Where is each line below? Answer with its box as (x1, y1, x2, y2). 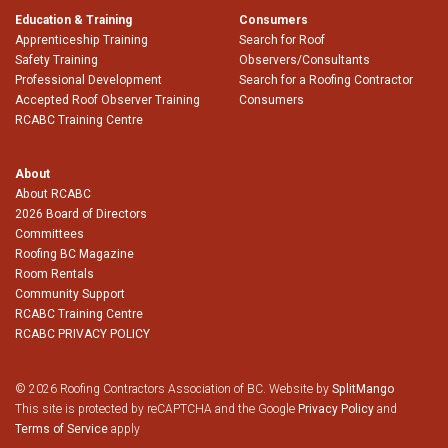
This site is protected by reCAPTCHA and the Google (15, 401, 298, 416)
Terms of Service (15, 421, 108, 436)
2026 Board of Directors (15, 207, 147, 222)
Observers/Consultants (239, 53, 370, 68)
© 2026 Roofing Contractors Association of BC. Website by (15, 381, 332, 396)
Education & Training (15, 13, 132, 28)
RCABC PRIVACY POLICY (15, 327, 150, 342)
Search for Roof (239, 33, 325, 48)
